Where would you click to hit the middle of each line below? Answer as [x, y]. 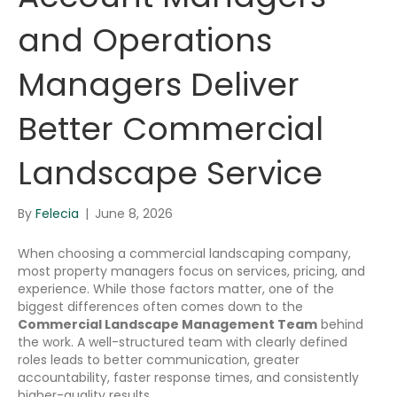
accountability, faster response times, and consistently [188, 377]
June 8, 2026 [134, 213]
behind [340, 324]
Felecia [57, 213]
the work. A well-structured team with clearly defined [183, 342]
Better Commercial [171, 128]
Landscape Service [170, 173]
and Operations [145, 40]
